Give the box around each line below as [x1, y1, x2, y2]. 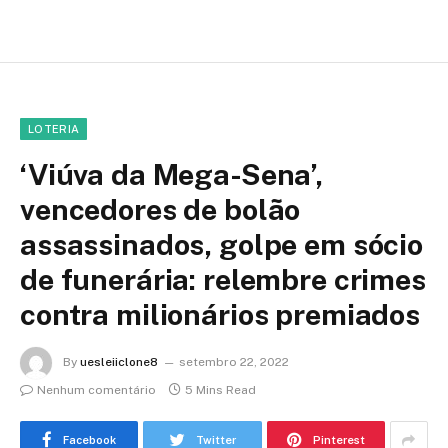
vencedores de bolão [20, 192, 301, 228]
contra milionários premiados [20, 297, 420, 333]
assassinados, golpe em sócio [20, 227, 423, 263]
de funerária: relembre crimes [20, 262, 426, 298]
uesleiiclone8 [80, 355, 158, 370]
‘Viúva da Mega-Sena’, [20, 157, 323, 193]
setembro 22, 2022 [179, 355, 289, 370]
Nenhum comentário [37, 383, 156, 398]
